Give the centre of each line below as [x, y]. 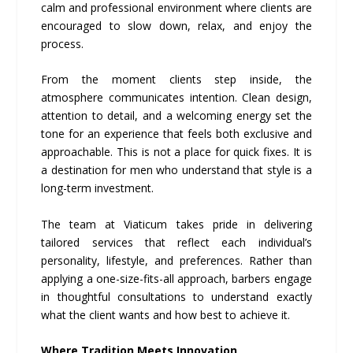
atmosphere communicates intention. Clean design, [176, 98]
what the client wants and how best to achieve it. [166, 314]
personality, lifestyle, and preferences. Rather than [176, 260]
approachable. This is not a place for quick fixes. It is [176, 152]
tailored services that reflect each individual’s [176, 242]
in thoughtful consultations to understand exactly [176, 296]
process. [63, 43]
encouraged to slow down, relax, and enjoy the [176, 25]
